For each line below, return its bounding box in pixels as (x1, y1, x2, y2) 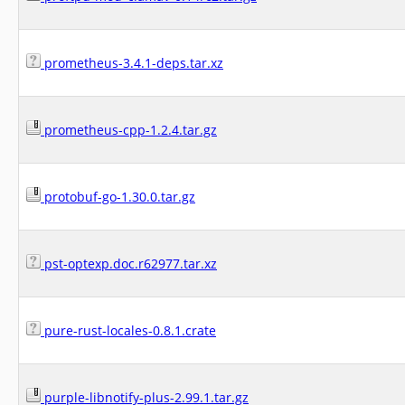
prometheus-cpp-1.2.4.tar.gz (41, 121, 217, 138)
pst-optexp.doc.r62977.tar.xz (41, 255, 217, 272)
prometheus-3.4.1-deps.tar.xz (41, 54, 223, 71)
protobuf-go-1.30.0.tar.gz (41, 188, 195, 205)
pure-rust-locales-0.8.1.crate (41, 322, 216, 339)
